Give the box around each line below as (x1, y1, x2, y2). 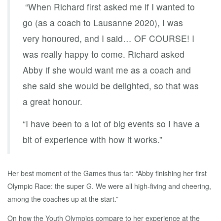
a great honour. (23, 95, 82, 108)
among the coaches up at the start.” (7, 194, 118, 204)
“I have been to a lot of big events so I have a (23, 117, 200, 130)
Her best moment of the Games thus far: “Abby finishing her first (7, 168, 207, 179)
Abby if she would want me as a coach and (23, 64, 191, 76)
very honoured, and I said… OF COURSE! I (23, 32, 194, 45)
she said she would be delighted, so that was (23, 79, 199, 92)
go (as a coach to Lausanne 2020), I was (23, 16, 183, 29)
